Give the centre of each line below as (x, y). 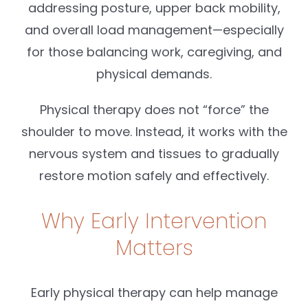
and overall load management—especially (154, 30)
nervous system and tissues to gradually (154, 153)
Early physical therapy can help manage (154, 293)
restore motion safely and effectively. (154, 175)
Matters (154, 247)
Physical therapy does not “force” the (154, 109)
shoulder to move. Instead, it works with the (154, 131)
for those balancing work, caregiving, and (154, 52)
